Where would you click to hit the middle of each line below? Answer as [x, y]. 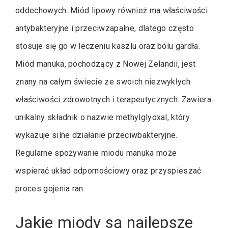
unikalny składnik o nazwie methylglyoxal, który [103, 117]
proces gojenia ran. [50, 188]
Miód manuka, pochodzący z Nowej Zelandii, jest [106, 64]
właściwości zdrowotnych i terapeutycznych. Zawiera [113, 99]
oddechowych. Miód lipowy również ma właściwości [112, 10]
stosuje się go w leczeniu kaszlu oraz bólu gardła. [108, 46]
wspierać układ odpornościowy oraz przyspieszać [108, 170]
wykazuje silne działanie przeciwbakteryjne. [96, 135]
